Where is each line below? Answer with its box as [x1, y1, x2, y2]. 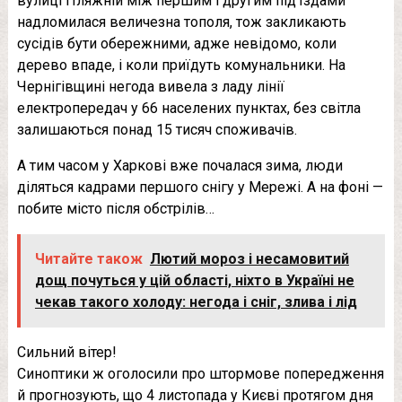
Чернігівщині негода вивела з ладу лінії [16, 77, 284, 95]
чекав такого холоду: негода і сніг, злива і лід [34, 293, 357, 310]
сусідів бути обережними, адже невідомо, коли [16, 34, 336, 52]
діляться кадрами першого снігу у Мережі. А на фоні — [16, 178, 383, 196]
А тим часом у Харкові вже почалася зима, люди [16, 156, 343, 174]
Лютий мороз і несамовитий [149, 249, 349, 267]
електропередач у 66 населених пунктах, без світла [16, 99, 361, 117]
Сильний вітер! [16, 343, 117, 361]
